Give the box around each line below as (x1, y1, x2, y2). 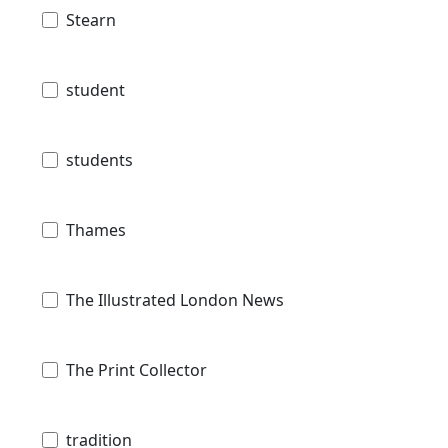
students (66, 148, 133, 171)
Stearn (66, 8, 116, 31)
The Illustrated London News (66, 288, 284, 311)
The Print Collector (66, 358, 207, 381)
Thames (66, 218, 126, 241)
